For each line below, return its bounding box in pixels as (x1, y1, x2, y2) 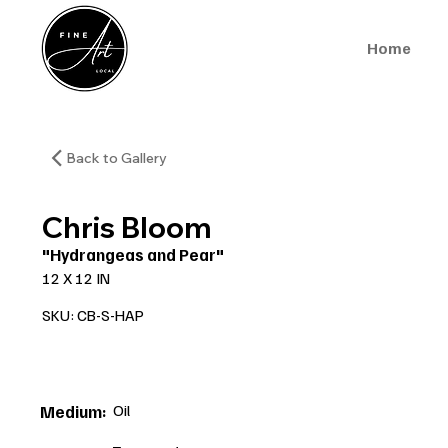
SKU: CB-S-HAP (42, 305, 145, 326)
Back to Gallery (66, 148, 168, 167)
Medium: (40, 401, 108, 423)
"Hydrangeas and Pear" (42, 244, 225, 265)
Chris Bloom (42, 208, 212, 245)
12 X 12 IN (42, 268, 111, 288)
